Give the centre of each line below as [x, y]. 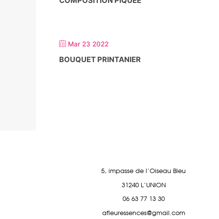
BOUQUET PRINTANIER [100, 59]
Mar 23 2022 [88, 44]
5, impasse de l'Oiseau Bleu [144, 172]
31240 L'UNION [143, 185]
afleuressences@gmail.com [143, 213]
